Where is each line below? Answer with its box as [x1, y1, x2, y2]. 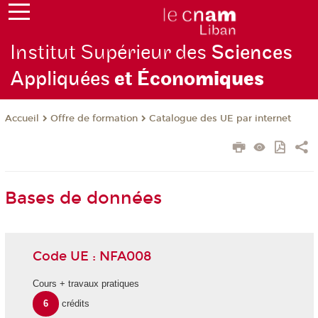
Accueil [4, 113, 39, 125]
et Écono [114, 67, 196, 92]
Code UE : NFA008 [32, 248, 151, 264]
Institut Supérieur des [10, 40, 212, 66]
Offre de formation [50, 113, 138, 125]
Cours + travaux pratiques [32, 278, 139, 290]
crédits [62, 298, 90, 309]
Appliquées [10, 67, 115, 92]
